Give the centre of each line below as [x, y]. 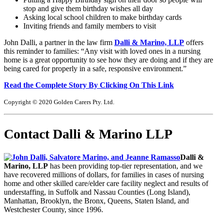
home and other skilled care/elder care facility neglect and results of [106, 183]
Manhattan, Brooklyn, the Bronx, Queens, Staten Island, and [96, 201]
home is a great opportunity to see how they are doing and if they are [108, 60]
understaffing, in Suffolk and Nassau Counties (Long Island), [97, 192]
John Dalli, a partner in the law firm [59, 43]
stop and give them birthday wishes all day [88, 9]
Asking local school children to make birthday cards [102, 17]
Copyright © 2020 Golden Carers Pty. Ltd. [59, 102]
